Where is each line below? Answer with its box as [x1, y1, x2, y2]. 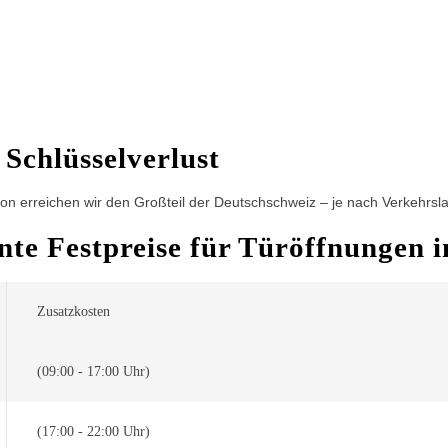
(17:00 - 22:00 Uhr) [37, 424, 150, 439]
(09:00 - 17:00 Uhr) [37, 364, 150, 379]
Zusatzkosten [37, 304, 110, 319]
